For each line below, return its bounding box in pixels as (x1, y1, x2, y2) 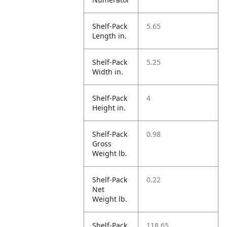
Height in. (92, 103, 126, 112)
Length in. (92, 31, 127, 41)
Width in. (92, 67, 124, 77)
